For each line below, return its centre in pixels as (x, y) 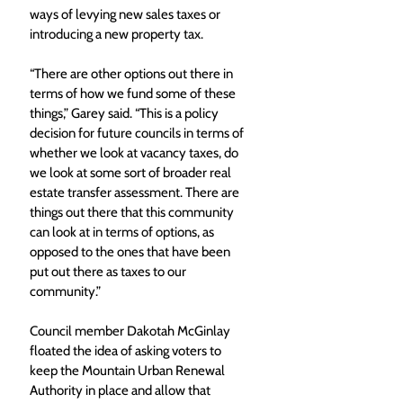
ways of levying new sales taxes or (126, 15)
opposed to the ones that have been (131, 252)
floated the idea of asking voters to (127, 351)
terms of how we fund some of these (134, 94)
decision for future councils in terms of (138, 134)
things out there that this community (133, 213)
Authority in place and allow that (121, 391)
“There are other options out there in (133, 74)
